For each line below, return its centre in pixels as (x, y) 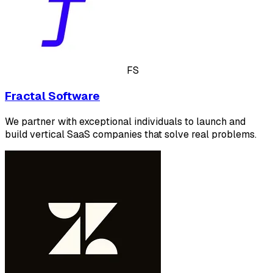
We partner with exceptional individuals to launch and (125, 121)
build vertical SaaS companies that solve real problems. (131, 134)
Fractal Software (52, 96)
